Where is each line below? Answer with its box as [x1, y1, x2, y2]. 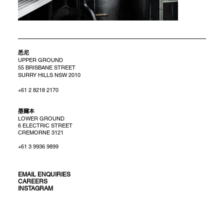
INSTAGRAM [17, 184, 53, 192]
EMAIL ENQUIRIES [17, 170, 70, 178]
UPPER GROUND [17, 56, 63, 64]
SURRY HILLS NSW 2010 [17, 71, 80, 79]
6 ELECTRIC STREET [17, 121, 72, 129]
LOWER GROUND [17, 114, 64, 122]
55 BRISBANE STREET [17, 64, 75, 71]
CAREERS [17, 177, 47, 185]
